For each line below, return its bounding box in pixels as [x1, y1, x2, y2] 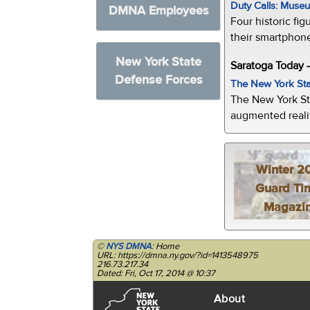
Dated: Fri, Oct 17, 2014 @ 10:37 [97, 268, 216, 280]
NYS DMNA [106, 241, 152, 253]
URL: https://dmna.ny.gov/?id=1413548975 [97, 250, 259, 262]
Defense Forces [114, 72, 203, 88]
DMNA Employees [108, 3, 209, 19]
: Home [152, 241, 180, 253]
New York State [116, 54, 202, 70]
